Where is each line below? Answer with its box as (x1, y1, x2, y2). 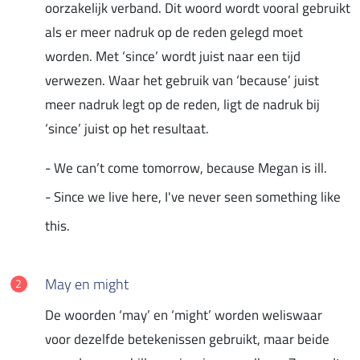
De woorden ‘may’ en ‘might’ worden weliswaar (45, 304, 322, 325)
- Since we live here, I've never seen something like (45, 186, 341, 207)
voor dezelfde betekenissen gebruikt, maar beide (45, 328, 329, 350)
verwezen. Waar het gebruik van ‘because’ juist (45, 69, 319, 91)
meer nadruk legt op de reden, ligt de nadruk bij (45, 93, 320, 115)
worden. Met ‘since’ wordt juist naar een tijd (45, 45, 301, 67)
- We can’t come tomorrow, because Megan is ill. (45, 157, 327, 178)
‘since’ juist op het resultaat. (45, 117, 209, 139)
